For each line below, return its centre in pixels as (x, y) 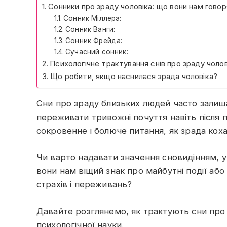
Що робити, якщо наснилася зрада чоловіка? (134, 77)
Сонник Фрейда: (94, 41)
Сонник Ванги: (90, 30)
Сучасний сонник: (97, 52)
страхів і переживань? (84, 185)
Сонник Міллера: (92, 18)
